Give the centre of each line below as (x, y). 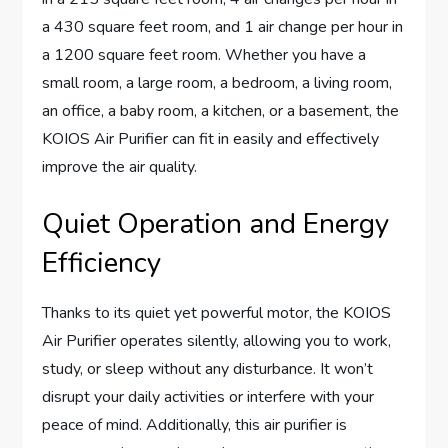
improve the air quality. (120, 167)
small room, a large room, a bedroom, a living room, (217, 83)
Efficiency (102, 263)
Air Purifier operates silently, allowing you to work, (217, 341)
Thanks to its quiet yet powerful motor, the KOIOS (217, 313)
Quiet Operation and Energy (216, 224)
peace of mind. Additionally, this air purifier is (195, 425)
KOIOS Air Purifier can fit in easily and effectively (211, 139)
